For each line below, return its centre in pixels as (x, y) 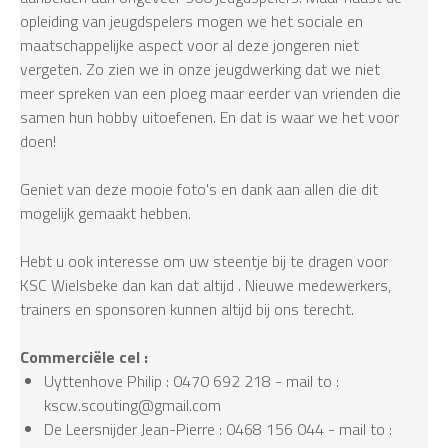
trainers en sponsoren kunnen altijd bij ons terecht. (189, 309)
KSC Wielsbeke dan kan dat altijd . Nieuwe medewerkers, (205, 285)
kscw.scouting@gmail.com (132, 405)
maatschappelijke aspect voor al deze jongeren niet (189, 45)
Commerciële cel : (86, 357)
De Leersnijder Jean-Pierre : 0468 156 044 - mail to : (218, 429)
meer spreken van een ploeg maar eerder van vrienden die (210, 93)
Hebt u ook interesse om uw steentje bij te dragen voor (204, 261)
